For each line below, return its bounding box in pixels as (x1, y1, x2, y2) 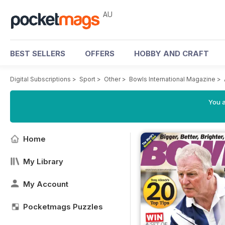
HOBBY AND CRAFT (134, 49, 209, 58)
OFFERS (85, 49, 115, 58)
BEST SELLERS (10, 49, 65, 58)
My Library (23, 157, 63, 166)
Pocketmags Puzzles (23, 202, 103, 211)
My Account (23, 179, 68, 189)
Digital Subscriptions (10, 75, 71, 83)
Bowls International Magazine (129, 75, 215, 83)
